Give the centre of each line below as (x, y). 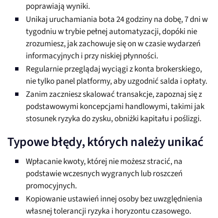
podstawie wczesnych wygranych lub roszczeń (104, 174)
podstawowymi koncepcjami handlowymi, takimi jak (115, 107)
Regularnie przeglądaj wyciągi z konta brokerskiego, (114, 69)
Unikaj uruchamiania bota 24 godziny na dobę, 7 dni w (117, 20)
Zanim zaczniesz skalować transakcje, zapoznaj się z (114, 95)
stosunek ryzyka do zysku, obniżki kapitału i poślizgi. (114, 119)
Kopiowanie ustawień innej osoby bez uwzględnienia (114, 199)
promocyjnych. (51, 186)
